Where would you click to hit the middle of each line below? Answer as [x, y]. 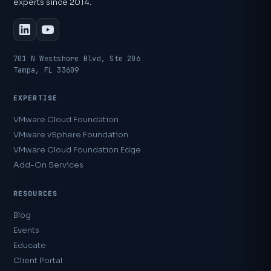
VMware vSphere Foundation [71, 134]
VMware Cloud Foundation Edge [77, 149]
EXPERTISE [35, 98]
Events [26, 230]
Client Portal [38, 260]
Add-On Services [48, 165]
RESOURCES [35, 193]
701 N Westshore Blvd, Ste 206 [77, 58]
